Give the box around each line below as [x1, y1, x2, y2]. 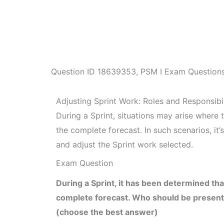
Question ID [51, 66, 97, 76]
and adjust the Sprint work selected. [56, 139, 193, 149]
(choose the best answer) [56, 207, 158, 217]
